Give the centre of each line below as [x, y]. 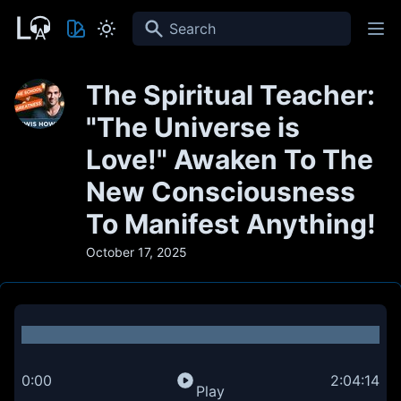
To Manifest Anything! [231, 224]
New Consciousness [221, 192]
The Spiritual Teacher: [230, 95]
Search [155, 21]
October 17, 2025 [137, 252]
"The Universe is [193, 127]
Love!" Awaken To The [230, 159]
